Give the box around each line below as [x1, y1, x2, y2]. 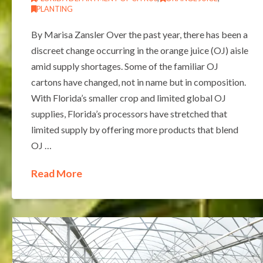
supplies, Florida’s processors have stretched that [31, 107, 227, 119]
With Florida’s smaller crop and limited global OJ [31, 92, 226, 103]
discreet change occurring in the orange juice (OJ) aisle [31, 44, 248, 56]
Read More [31, 167, 82, 180]
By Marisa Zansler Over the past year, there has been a [31, 28, 248, 40]
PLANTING [36, 4, 73, 14]
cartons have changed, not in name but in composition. [31, 76, 246, 87]
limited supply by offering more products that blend [31, 123, 238, 135]
